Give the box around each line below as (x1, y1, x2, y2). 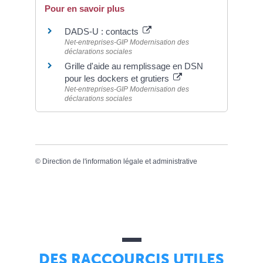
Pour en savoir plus (45, 3, 124, 14)
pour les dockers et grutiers (65, 73, 171, 83)
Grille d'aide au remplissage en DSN (65, 60, 203, 71)
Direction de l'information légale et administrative (42, 157, 197, 166)
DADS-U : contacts (65, 26, 141, 36)
